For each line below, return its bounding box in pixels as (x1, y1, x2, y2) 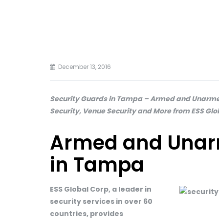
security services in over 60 (50, 197, 153, 206)
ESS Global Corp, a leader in (50, 184, 152, 194)
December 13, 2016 (58, 63, 111, 71)
